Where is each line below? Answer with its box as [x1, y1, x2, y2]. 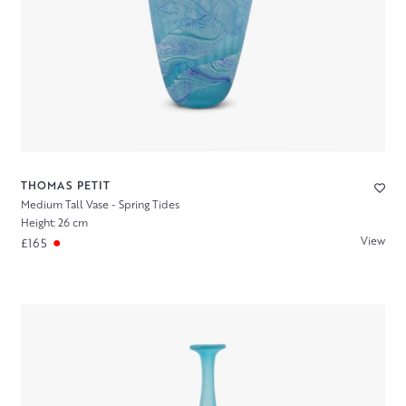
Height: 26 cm [20, 215, 88, 231]
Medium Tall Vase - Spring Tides [20, 196, 179, 212]
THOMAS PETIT [20, 177, 111, 193]
